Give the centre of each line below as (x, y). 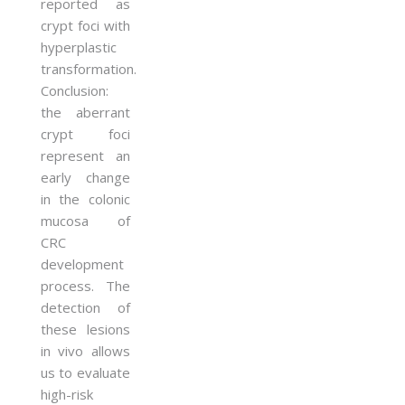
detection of (85, 307)
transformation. (89, 68)
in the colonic (85, 198)
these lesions (85, 329)
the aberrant (85, 112)
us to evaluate (85, 372)
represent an (85, 155)
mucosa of (85, 220)
